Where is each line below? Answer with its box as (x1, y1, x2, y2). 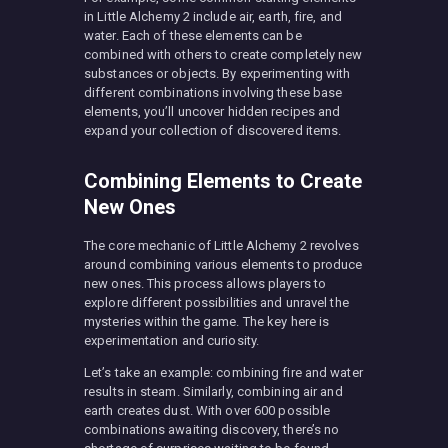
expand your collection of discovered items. (84, 122, 342, 138)
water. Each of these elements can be (84, 27, 302, 43)
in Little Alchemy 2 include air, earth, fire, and (84, 8, 342, 24)
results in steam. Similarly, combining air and (84, 383, 343, 399)
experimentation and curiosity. (84, 332, 260, 348)
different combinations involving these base (84, 84, 343, 100)
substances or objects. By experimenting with (84, 65, 351, 81)
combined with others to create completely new (84, 46, 363, 62)
